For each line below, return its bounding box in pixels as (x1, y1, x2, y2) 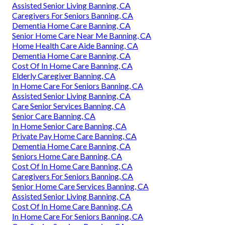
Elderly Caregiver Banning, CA (12, 70, 116, 80)
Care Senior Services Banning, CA (12, 100, 126, 110)
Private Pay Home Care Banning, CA (12, 131, 137, 141)
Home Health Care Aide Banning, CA (12, 40, 138, 50)
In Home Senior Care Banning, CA (12, 121, 127, 131)
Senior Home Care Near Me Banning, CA (12, 30, 151, 40)
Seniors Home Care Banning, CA (12, 151, 122, 161)
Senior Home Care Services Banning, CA (12, 181, 149, 191)
